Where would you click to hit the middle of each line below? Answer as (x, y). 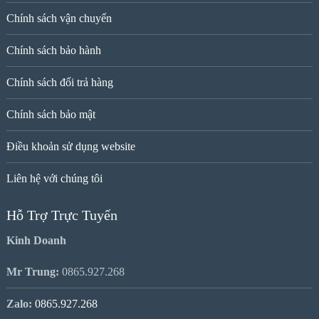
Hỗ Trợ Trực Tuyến (62, 215)
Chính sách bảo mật (51, 114)
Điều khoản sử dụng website (70, 146)
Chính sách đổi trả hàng (59, 82)
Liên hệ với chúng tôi (54, 178)
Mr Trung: (32, 271)
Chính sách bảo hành (53, 50)
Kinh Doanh (36, 240)
